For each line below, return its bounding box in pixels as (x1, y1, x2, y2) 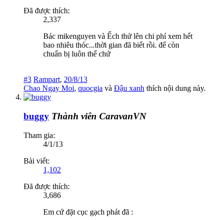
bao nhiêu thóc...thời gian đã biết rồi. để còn (43, 41, 179, 50)
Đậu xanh (114, 84, 144, 93)
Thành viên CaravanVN (52, 110, 146, 121)
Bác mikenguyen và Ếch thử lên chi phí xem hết (43, 32, 192, 41)
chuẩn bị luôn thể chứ (43, 50, 110, 58)
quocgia (78, 84, 103, 93)
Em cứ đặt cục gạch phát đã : (43, 207, 133, 216)
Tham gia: (24, 131, 55, 139)
